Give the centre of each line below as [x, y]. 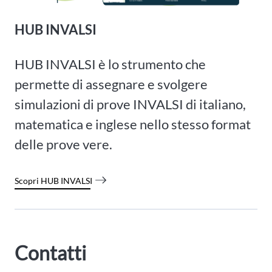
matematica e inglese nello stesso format [133, 124]
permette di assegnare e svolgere [111, 84]
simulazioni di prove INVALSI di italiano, [130, 104]
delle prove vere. [63, 144]
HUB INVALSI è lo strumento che [110, 64]
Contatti [50, 253]
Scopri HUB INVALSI [53, 181]
